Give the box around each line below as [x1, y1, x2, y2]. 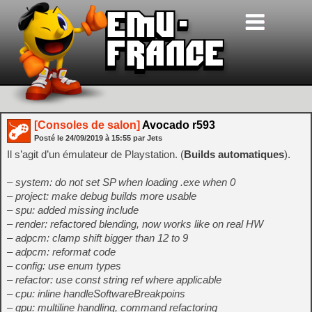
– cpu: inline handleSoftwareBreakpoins [7, 288, 185, 299]
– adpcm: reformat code [7, 246, 116, 258]
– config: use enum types [7, 260, 121, 272]
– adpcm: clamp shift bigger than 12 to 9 [7, 232, 188, 244]
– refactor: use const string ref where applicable [7, 274, 221, 286]
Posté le [34, 134, 65, 142]
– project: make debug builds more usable [7, 190, 196, 202]
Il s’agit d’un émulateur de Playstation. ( [7, 148, 184, 160]
